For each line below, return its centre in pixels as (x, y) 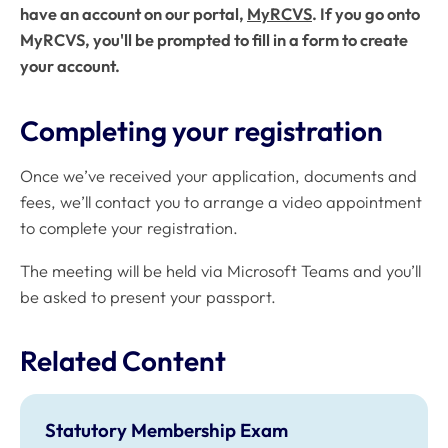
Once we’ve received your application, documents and (218, 176)
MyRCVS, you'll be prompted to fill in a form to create (214, 39)
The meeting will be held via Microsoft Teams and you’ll (220, 270)
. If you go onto (366, 13)
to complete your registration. (129, 228)
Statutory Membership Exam (166, 429)
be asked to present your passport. (148, 296)
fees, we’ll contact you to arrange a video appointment (221, 202)
